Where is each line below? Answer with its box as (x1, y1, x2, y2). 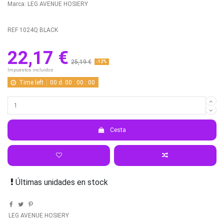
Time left (18, 78, 43, 86)
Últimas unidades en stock (13, 177, 108, 187)
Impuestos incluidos (7, 66, 53, 72)
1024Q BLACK (19, 26, 58, 33)
